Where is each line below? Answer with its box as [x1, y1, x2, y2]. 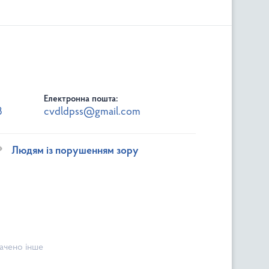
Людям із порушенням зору [11, 145, 139, 157]
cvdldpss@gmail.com [44, 106, 141, 118]
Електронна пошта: [44, 94, 118, 104]
